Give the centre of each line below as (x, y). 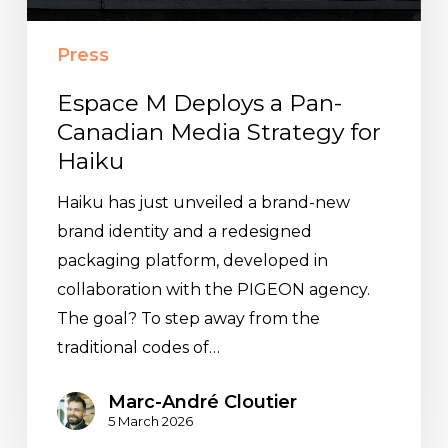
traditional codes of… (138, 347)
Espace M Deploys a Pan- (199, 102)
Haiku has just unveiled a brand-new (203, 202)
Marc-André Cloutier (202, 402)
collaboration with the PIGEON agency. (213, 289)
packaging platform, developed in (192, 260)
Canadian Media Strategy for (218, 131)
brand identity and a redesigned (184, 231)
